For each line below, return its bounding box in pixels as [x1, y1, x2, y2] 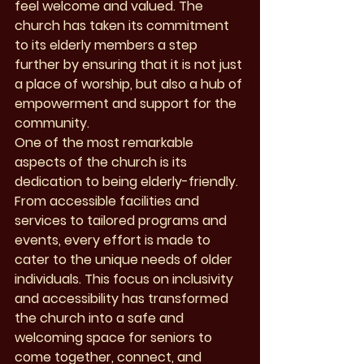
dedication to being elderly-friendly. [15, 172, 241, 192]
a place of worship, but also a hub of [15, 75, 245, 94]
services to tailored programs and [15, 211, 230, 231]
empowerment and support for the [15, 94, 240, 114]
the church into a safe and [15, 309, 187, 328]
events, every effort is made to [15, 231, 214, 250]
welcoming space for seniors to [15, 328, 215, 348]
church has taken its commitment [15, 16, 232, 36]
